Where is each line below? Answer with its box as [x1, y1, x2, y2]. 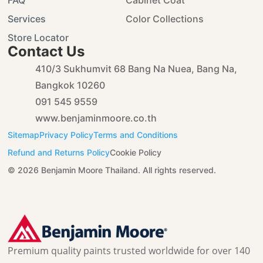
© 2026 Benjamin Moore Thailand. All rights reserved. [8, 165, 217, 175]
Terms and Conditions [93, 130, 178, 140]
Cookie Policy [110, 147, 162, 157]
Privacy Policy [39, 130, 94, 140]
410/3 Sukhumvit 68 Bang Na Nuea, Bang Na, [35, 63, 238, 75]
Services [8, 13, 46, 25]
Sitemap [8, 130, 40, 140]
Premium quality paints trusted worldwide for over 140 [8, 244, 251, 257]
